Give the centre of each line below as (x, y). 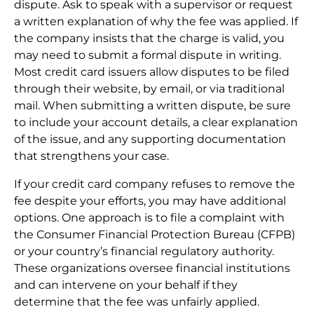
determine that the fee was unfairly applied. (137, 302)
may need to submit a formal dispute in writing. (148, 55)
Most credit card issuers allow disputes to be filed (152, 72)
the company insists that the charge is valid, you (149, 39)
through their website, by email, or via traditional (149, 89)
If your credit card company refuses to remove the (155, 184)
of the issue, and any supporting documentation (150, 139)
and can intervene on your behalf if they (126, 285)
